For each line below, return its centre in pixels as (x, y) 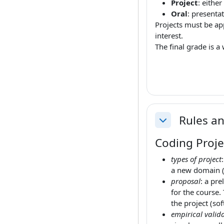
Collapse (173, 125)
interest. (169, 35)
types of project (196, 159)
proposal (186, 181)
